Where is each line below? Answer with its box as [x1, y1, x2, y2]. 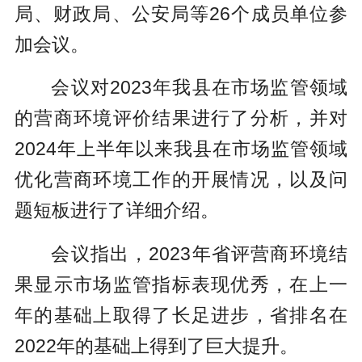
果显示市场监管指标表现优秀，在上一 [14, 273, 348, 295]
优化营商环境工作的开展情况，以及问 [14, 169, 348, 191]
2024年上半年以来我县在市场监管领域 [14, 138, 348, 160]
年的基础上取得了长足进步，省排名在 [14, 304, 348, 326]
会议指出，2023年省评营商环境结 [51, 242, 348, 264]
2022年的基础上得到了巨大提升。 [14, 335, 298, 356]
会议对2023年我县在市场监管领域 [51, 77, 348, 99]
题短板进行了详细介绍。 [14, 200, 219, 221]
